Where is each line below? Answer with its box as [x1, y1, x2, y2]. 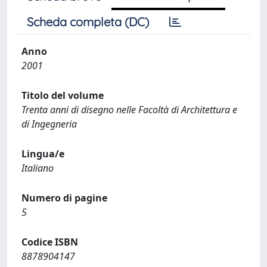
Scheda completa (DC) [27, 14, 149, 29]
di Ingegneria [21, 117, 77, 131]
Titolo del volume [21, 89, 104, 102]
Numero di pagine [21, 191, 107, 204]
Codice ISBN [21, 235, 78, 249]
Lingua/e [21, 147, 64, 160]
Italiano [21, 162, 54, 175]
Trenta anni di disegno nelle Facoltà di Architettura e [21, 103, 237, 116]
